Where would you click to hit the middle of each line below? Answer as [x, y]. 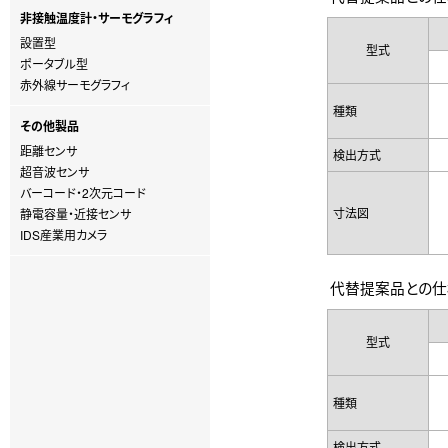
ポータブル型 [54, 63]
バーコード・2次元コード [83, 192]
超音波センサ [54, 171]
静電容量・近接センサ [75, 213]
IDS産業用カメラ [63, 234]
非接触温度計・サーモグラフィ [97, 18]
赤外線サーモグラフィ [75, 84]
